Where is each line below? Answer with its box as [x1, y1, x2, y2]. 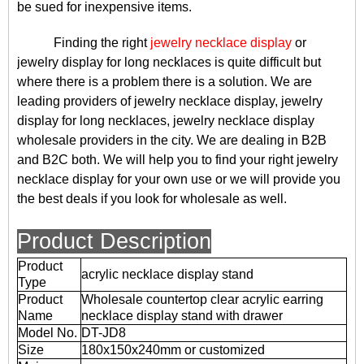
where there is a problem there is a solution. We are [17, 75, 312, 89]
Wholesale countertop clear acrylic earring [81, 292, 323, 306]
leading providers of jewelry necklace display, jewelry [17, 94, 323, 108]
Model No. [18, 326, 77, 340]
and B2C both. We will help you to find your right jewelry [17, 153, 338, 167]
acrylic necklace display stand [81, 267, 253, 281]
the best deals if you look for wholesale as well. [17, 192, 287, 206]
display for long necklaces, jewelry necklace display [17, 114, 314, 128]
